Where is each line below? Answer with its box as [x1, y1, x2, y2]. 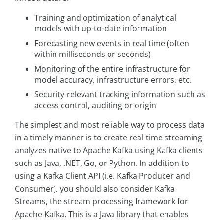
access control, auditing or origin [34, 100, 156, 111]
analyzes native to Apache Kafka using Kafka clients [15, 145, 203, 156]
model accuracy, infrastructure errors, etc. [34, 74, 192, 85]
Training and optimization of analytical [34, 12, 176, 24]
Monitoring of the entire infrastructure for [34, 63, 190, 75]
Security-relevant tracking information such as [34, 89, 205, 100]
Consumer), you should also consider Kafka [15, 183, 175, 194]
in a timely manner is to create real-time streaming [15, 132, 202, 143]
